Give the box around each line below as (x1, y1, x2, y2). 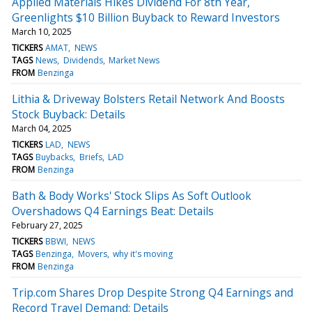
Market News (108, 54, 159, 66)
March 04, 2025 (12, 122, 72, 134)
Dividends (63, 54, 103, 66)
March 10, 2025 (12, 25, 72, 38)
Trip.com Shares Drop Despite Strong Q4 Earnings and (12, 284, 293, 300)
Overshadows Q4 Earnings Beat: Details (12, 203, 214, 219)
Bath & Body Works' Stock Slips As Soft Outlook (12, 187, 251, 203)
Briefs (79, 150, 102, 163)
